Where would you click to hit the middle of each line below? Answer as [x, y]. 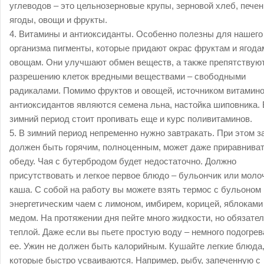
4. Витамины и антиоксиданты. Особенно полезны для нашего [136, 34]
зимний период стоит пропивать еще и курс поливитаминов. [131, 119]
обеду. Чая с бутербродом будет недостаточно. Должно [123, 161]
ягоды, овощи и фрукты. [58, 20]
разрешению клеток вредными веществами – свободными [128, 76]
